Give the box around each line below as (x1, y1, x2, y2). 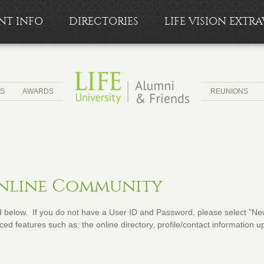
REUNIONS (210, 87, 248, 95)
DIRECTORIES (69, 15, 138, 28)
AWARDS (22, 87, 54, 95)
